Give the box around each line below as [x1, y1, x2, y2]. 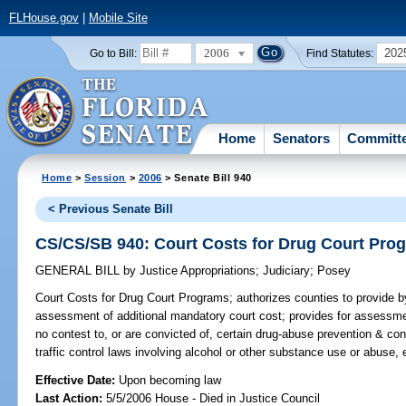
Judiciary [263, 264, 311, 278]
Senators [273, 130, 331, 146]
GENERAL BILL [35, 264, 124, 278]
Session [84, 171, 127, 183]
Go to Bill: [89, 47, 137, 59]
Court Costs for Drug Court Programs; [35, 291, 234, 305]
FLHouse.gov [8, 11, 79, 25]
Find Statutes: [306, 47, 374, 59]
